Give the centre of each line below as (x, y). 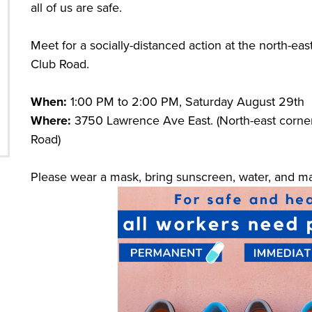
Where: (50, 120)
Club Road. (60, 64)
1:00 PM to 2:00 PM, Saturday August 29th (185, 102)
